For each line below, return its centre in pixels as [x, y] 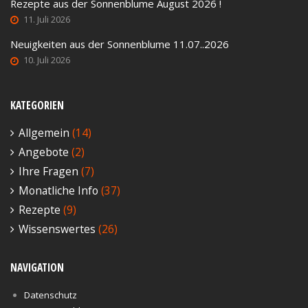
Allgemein [44, 132]
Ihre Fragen [48, 171]
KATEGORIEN [37, 105]
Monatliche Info [58, 190]
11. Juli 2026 [47, 19]
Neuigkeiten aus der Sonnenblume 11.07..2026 [120, 44]
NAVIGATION [37, 267]
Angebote [44, 152]
